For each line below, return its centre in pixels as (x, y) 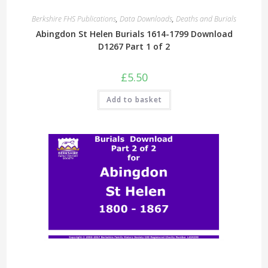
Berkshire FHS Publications (74, 19)
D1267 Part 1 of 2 (134, 47)
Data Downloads (146, 19)
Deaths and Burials (206, 19)
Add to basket (134, 100)
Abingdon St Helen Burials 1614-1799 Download (134, 34)
